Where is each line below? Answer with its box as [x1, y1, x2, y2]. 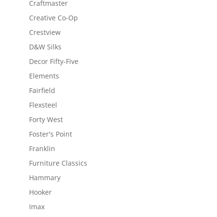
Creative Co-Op [29, 13, 78, 22]
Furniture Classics [29, 158, 87, 168]
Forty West [29, 114, 63, 124]
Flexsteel [29, 100, 57, 109]
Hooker [29, 187, 52, 197]
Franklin [29, 143, 55, 153]
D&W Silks [29, 42, 62, 51]
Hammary [29, 172, 61, 182]
